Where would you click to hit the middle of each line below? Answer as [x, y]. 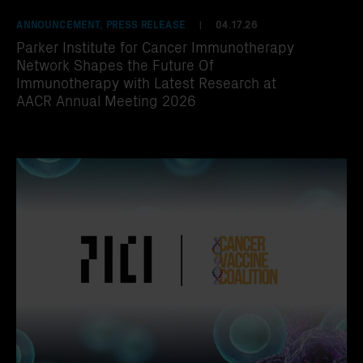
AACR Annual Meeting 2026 [106, 100]
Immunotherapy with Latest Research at [146, 83]
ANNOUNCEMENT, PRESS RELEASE [101, 24]
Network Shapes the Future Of [115, 65]
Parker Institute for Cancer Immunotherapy [155, 47]
